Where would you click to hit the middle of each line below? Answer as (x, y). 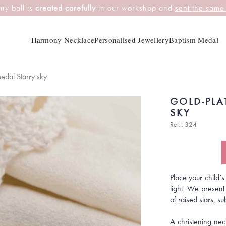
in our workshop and (135, 8)
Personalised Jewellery (132, 40)
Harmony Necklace (63, 40)
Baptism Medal (193, 40)
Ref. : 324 (183, 124)
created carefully (65, 8)
